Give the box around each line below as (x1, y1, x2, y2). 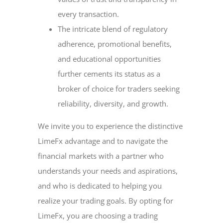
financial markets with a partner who (38, 150, 164, 161)
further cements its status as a (58, 68, 161, 79)
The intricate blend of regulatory (58, 23, 168, 34)
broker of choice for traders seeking (58, 83, 180, 94)
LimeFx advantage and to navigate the (38, 135, 168, 146)
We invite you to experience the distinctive (38, 120, 183, 131)
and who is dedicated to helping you (38, 180, 162, 191)
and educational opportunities (58, 53, 161, 64)
